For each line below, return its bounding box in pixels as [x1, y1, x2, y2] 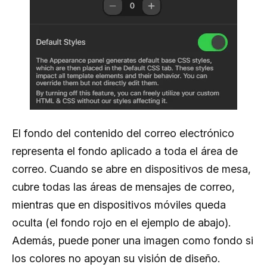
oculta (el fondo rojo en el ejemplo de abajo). [12, 216, 231, 229]
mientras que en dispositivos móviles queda [12, 198, 226, 211]
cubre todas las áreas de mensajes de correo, [12, 180, 235, 193]
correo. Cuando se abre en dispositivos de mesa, [12, 162, 251, 175]
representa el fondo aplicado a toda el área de [12, 144, 238, 157]
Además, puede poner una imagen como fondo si [12, 234, 253, 247]
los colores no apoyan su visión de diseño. [12, 252, 220, 265]
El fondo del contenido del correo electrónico [12, 126, 234, 139]
